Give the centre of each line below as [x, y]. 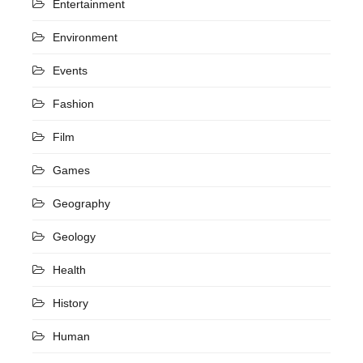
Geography [81, 203]
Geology [74, 236]
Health [69, 269]
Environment [85, 37]
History [70, 303]
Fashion [73, 103]
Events [70, 70]
